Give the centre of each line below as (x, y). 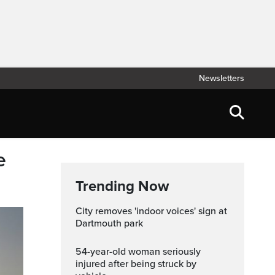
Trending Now (122, 186)
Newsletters (222, 78)
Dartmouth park (109, 223)
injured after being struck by (136, 264)
